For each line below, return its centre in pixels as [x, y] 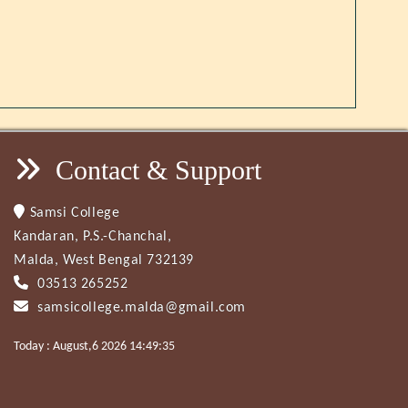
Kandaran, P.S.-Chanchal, [93, 237]
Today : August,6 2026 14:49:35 [94, 347]
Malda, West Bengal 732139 [104, 260]
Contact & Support [155, 170]
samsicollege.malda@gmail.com [140, 308]
